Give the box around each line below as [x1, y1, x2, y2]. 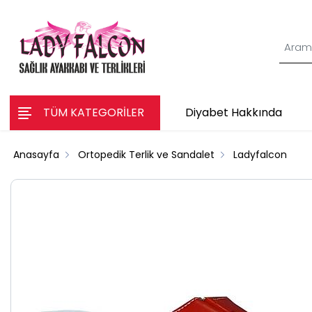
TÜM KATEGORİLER [42, 104, 144, 120]
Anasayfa [13, 147, 60, 162]
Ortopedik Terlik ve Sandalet [78, 147, 215, 162]
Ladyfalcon [233, 147, 288, 162]
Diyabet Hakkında [185, 104, 282, 120]
